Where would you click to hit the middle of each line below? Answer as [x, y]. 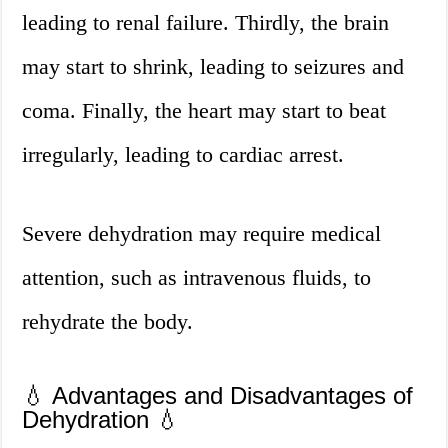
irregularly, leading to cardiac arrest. [183, 155]
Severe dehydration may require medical [202, 234]
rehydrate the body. [108, 322]
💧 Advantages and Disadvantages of [218, 396]
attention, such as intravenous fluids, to [197, 278]
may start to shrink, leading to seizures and [213, 67]
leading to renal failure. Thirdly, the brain [206, 23]
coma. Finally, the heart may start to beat [204, 111]
